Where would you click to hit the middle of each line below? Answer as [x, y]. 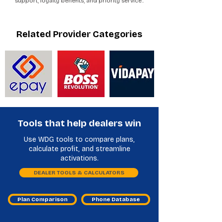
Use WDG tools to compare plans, [79, 139]
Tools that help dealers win [79, 123]
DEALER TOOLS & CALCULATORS [79, 173]
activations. [79, 158]
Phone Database [116, 199]
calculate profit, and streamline [79, 149]
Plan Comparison [42, 199]
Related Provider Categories [79, 34]
